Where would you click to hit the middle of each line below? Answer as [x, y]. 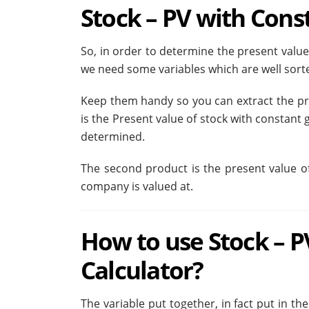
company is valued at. [137, 187]
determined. [113, 137]
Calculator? [142, 270]
